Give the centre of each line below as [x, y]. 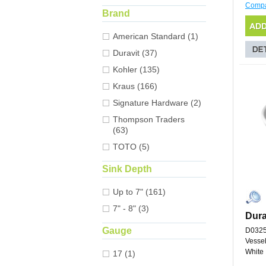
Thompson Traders [149, 120]
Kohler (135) [136, 70]
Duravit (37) [135, 53]
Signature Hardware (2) [157, 103]
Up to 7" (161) [139, 192]
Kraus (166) [135, 86]
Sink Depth [127, 169]
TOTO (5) [131, 147]
